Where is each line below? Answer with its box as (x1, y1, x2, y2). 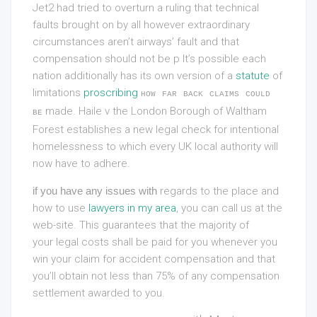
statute (236, 69, 270, 82)
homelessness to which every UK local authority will (33, 140, 278, 153)
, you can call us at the (176, 202, 282, 214)
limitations (33, 86, 83, 99)
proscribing (83, 86, 138, 99)
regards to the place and (157, 185, 279, 197)
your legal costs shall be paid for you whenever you (33, 236, 277, 248)
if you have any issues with (33, 185, 157, 197)
